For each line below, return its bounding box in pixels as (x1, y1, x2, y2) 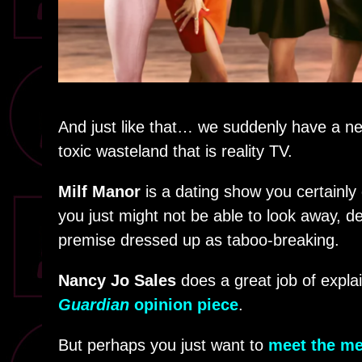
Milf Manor (58, 183, 141, 201)
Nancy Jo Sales (58, 271, 176, 290)
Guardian (58, 296, 129, 314)
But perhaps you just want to (58, 336, 268, 355)
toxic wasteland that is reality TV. (58, 142, 293, 161)
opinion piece (129, 296, 238, 314)
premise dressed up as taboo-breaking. (58, 231, 339, 250)
